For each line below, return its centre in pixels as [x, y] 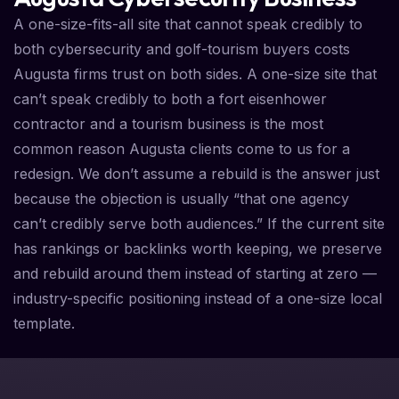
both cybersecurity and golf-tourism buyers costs [182, 49]
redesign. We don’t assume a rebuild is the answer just [196, 174]
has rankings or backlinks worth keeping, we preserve [198, 249]
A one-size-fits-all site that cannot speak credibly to [188, 24]
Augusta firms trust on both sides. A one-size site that [195, 74]
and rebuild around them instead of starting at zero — [195, 274]
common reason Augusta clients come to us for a [182, 149]
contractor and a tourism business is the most [168, 124]
